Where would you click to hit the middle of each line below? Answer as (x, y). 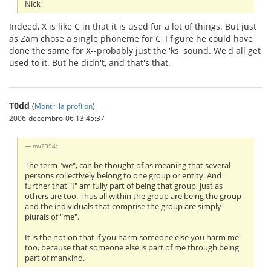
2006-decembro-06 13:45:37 (57, 118)
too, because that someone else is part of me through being (132, 248)
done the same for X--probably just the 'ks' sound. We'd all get (135, 51)
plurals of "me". (52, 217)
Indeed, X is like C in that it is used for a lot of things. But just (133, 27)
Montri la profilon (64, 106)
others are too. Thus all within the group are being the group (133, 197)
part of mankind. (55, 258)
